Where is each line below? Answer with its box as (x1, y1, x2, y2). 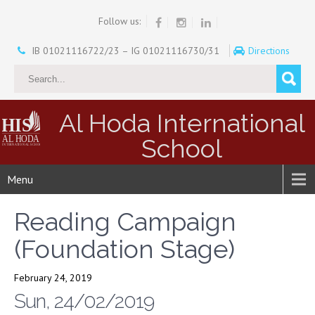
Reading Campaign (14, 206, 236, 236)
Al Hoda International (58, 108, 305, 138)
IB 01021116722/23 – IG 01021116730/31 (28, 44, 222, 57)
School (141, 133, 223, 163)
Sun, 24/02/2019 (14, 289, 154, 313)
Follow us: (98, 15, 141, 27)
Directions (247, 44, 292, 57)
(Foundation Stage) (14, 233, 235, 264)
